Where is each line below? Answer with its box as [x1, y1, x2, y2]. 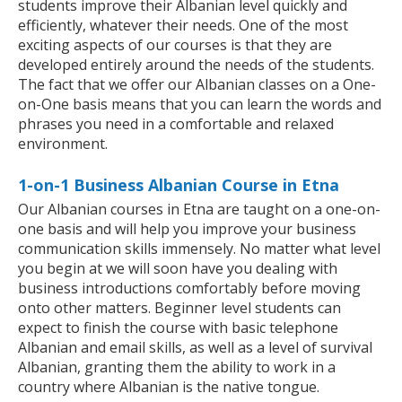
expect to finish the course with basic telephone [18, 318, 338, 338]
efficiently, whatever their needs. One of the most [18, 15, 348, 36]
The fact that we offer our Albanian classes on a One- [18, 74, 376, 95]
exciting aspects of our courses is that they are [18, 35, 332, 56]
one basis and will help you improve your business [18, 219, 356, 240]
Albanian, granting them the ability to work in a [18, 357, 336, 378]
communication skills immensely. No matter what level [18, 239, 380, 259]
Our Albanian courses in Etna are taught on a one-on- [18, 199, 380, 220]
